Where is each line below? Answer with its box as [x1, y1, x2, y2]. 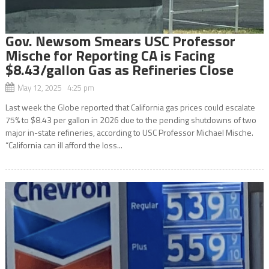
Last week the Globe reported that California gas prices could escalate [5, 100, 255, 113]
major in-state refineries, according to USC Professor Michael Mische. [5, 125, 253, 139]
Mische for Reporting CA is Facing [5, 44, 215, 66]
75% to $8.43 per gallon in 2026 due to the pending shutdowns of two [5, 113, 256, 126]
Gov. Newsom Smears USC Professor [5, 29, 235, 52]
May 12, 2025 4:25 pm [17, 81, 94, 94]
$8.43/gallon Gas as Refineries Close [5, 58, 234, 80]
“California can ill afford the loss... [5, 138, 122, 151]
